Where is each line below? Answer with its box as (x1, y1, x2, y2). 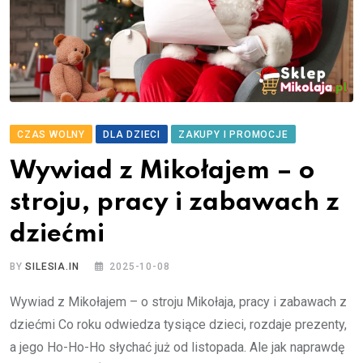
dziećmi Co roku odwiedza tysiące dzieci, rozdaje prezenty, (10, 316, 347, 332)
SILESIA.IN (25, 260, 79, 272)
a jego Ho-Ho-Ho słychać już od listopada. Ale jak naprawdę (10, 339, 344, 355)
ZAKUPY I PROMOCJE (178, 128, 288, 140)
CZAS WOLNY (17, 128, 85, 140)
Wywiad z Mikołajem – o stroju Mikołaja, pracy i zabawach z (10, 293, 347, 310)
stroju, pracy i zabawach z (10, 190, 340, 216)
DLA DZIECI (103, 128, 160, 140)
